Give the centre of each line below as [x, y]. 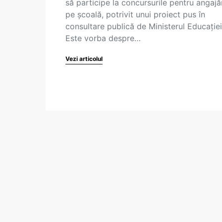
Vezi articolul [84, 59]
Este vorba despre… [103, 38]
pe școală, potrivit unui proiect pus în [135, 14]
